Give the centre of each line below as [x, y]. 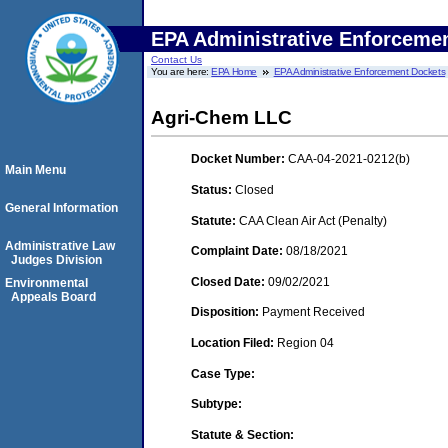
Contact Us [176, 59]
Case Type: [223, 373]
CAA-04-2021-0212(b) [349, 159]
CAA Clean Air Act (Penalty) [313, 220]
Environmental [46, 283]
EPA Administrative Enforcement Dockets [359, 71]
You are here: [181, 71]
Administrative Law [60, 246]
